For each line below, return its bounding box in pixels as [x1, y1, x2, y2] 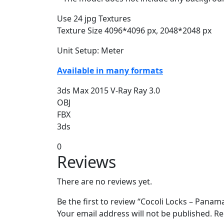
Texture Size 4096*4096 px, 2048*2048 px [57, 25, 211, 36]
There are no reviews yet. [57, 176, 152, 187]
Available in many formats [57, 65, 163, 76]
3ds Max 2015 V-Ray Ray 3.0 [57, 85, 160, 96]
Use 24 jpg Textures [57, 13, 131, 24]
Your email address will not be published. [57, 208, 212, 219]
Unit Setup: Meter [57, 45, 124, 56]
